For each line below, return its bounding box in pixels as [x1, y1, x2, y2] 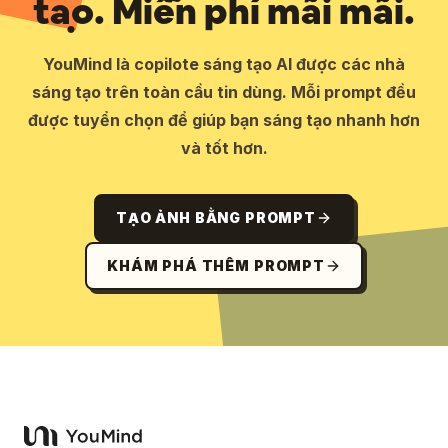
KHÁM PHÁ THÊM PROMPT [107, 257, 325, 274]
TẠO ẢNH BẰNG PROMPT [116, 209, 316, 226]
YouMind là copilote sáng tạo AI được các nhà [43, 54, 405, 74]
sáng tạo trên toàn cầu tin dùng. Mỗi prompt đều [32, 82, 416, 102]
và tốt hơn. [180, 138, 268, 158]
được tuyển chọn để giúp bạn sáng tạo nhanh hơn [28, 110, 420, 130]
